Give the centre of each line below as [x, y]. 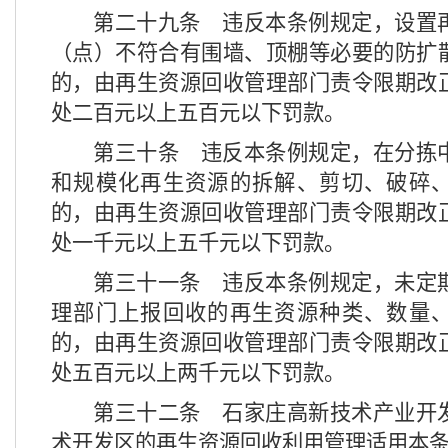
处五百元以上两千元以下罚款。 [198, 373]
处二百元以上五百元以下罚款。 [198, 113]
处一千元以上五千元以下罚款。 [198, 243]
